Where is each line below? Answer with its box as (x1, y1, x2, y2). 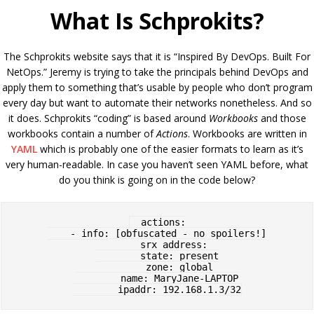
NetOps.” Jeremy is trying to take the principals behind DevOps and (6, 65, 308, 78)
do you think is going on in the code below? (59, 173, 255, 186)
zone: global (101, 261, 146, 273)
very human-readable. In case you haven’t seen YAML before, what (6, 158, 308, 171)
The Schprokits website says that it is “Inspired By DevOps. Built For (4, 50, 310, 63)
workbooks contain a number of (7, 127, 156, 140)
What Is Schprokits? (50, 6, 264, 36)
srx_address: (107, 239, 140, 250)
